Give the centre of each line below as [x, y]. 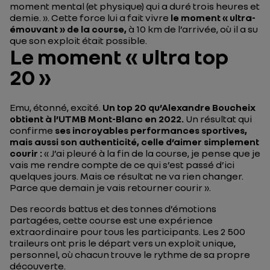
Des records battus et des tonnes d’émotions [113, 209]
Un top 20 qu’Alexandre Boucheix [179, 107]
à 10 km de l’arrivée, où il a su [192, 29]
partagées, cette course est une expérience [111, 220]
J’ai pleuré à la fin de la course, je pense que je [155, 153]
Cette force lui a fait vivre [111, 17]
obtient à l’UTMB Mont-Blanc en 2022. [97, 119]
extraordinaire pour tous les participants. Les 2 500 [127, 231]
